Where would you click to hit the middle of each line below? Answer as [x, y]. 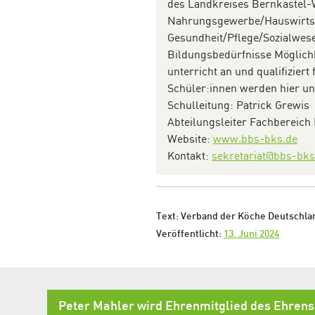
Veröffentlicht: [190, 235]
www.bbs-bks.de [255, 139]
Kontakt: [189, 156]
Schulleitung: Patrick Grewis [238, 105]
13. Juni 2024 [251, 235]
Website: [190, 139]
